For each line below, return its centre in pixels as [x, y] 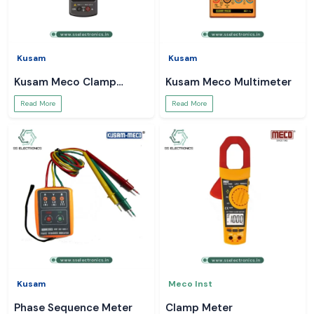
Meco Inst [190, 284]
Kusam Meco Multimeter [228, 82]
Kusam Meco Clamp [65, 82]
